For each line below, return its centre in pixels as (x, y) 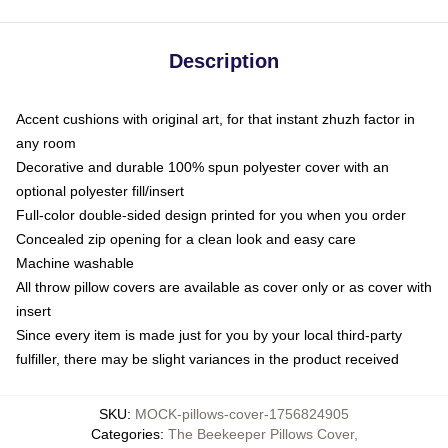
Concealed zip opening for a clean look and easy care (186, 239)
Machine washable (75, 263)
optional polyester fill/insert (100, 191)
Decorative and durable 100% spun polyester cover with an (202, 167)
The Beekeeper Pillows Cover (260, 434)
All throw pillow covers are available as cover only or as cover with (224, 287)
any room (46, 143)
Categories (125, 434)
